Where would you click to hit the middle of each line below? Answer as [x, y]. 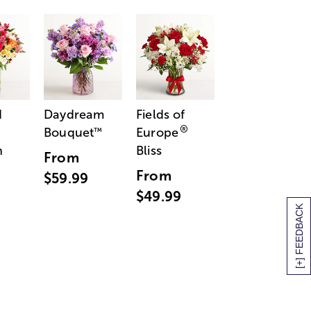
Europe [157, 132]
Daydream [74, 114]
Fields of [161, 114]
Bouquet [69, 132]
